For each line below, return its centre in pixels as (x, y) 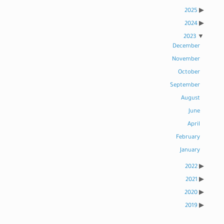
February (188, 137)
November (186, 59)
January (190, 150)
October (189, 72)
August (190, 98)
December (186, 46)
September (185, 85)
